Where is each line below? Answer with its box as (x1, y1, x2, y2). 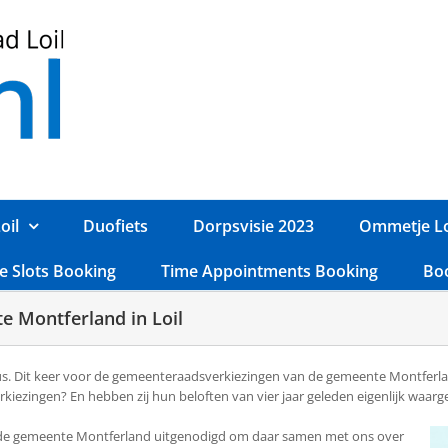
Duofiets (83, 214, 148, 237)
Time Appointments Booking (160, 259, 378, 282)
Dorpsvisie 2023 (193, 214, 314, 237)
